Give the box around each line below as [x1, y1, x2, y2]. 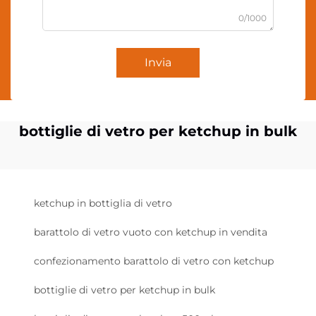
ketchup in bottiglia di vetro [34, 197, 172, 209]
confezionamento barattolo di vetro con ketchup [34, 255, 274, 267]
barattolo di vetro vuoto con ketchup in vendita [34, 226, 267, 238]
